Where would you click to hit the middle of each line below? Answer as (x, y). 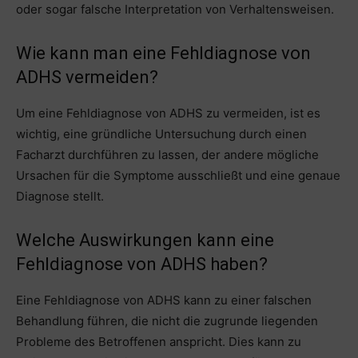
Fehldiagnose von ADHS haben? (142, 264)
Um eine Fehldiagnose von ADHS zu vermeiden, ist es (168, 113)
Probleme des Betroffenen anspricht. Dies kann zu (159, 341)
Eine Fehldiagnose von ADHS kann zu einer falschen (164, 300)
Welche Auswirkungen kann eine (145, 240)
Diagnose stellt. (60, 196)
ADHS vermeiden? (87, 77)
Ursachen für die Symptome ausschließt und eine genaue (178, 175)
